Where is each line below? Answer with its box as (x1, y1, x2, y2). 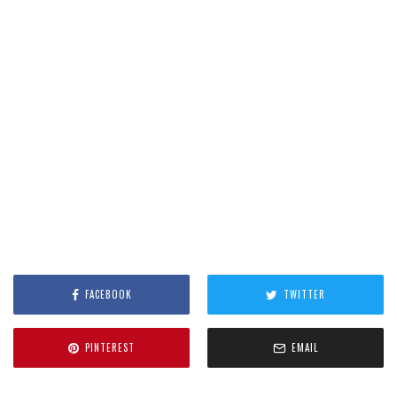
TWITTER (284, 287, 325, 301)
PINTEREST (85, 340, 135, 354)
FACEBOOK (84, 287, 132, 301)
